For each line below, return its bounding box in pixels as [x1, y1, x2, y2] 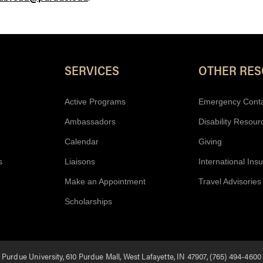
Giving [198, 137, 222, 147]
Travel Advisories [198, 177, 261, 187]
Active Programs [65, 97, 126, 107]
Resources [130, 35, 226, 55]
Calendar [65, 137, 99, 147]
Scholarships [65, 197, 112, 207]
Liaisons [65, 157, 95, 167]
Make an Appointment [65, 177, 146, 187]
